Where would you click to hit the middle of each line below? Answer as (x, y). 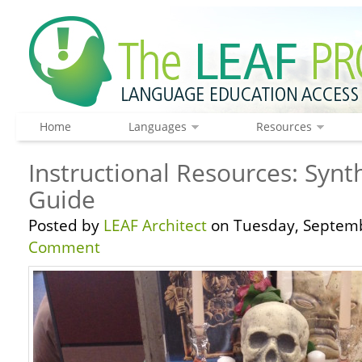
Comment (64, 247)
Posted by (66, 225)
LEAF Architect (155, 225)
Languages (157, 126)
